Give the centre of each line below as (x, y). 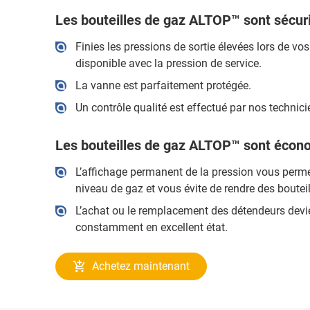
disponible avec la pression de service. (168, 63)
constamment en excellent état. (151, 227)
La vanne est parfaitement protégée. (163, 85)
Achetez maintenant (141, 266)
